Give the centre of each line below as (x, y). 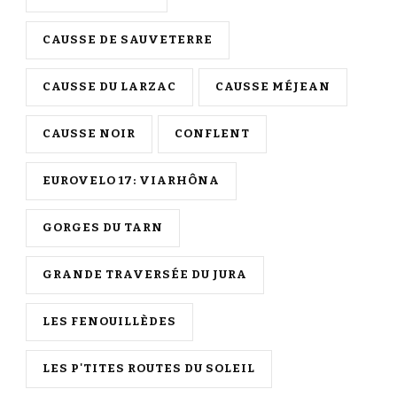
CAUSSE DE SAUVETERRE (128, 40)
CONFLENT (212, 134)
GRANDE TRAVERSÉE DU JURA (145, 275)
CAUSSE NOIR (89, 134)
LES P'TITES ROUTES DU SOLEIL (149, 369)
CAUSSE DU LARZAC (109, 87)
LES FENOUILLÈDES (109, 322)
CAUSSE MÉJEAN (273, 87)
